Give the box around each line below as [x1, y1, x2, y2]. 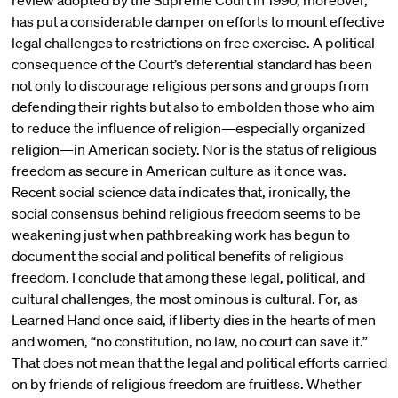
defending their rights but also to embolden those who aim [11, 98, 375, 115]
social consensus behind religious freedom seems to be [11, 204, 361, 222]
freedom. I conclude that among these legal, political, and [11, 268, 365, 286]
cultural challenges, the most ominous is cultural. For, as [11, 290, 358, 307]
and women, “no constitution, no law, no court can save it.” [11, 332, 368, 350]
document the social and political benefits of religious [11, 247, 344, 265]
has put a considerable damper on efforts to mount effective [11, 12, 385, 30]
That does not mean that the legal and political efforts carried [11, 354, 387, 371]
